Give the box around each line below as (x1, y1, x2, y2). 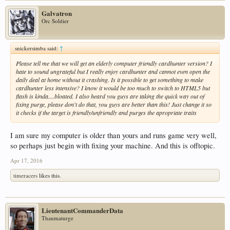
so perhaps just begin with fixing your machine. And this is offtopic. (10, 140, 215, 150)
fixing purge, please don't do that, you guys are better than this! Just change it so (16, 100, 212, 108)
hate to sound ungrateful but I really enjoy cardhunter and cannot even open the (16, 67, 210, 75)
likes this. (37, 171, 61, 179)
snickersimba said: (15, 44, 60, 52)
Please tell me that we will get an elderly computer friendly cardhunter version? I (16, 59, 212, 67)
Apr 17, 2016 (10, 156, 43, 164)
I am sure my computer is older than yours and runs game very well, (10, 130, 217, 140)
